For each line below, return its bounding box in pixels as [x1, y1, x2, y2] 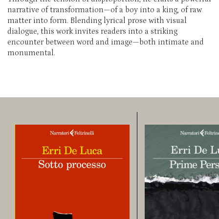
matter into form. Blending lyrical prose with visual [7, 16, 187, 25]
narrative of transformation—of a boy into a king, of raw [7, 5, 202, 14]
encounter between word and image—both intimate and [7, 37, 204, 46]
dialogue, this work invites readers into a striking [7, 26, 177, 36]
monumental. [7, 48, 55, 57]
